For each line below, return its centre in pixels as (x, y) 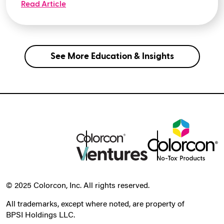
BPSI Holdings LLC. (40, 216)
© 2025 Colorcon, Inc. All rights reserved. (78, 186)
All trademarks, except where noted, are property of (95, 205)
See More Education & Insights (112, 56)
